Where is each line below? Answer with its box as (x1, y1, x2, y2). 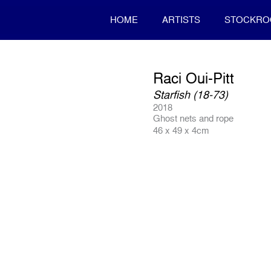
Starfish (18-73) (153, 88, 229, 101)
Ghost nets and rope (153, 113, 234, 123)
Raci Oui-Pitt (153, 70, 235, 87)
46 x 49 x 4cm (153, 125, 210, 135)
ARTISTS (162, 15, 201, 25)
